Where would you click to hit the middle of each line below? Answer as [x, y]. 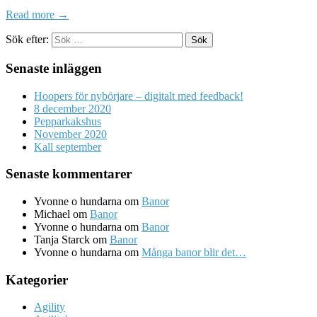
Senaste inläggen [54, 68]
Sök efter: [27, 40]
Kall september [68, 146]
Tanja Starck [62, 240]
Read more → [37, 15]
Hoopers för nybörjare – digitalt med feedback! [139, 96]
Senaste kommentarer [69, 174]
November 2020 [70, 134]
